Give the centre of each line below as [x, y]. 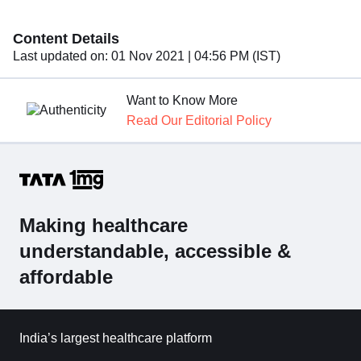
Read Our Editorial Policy [199, 120]
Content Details [66, 39]
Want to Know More [183, 100]
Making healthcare [104, 225]
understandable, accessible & [155, 251]
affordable [66, 277]
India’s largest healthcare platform [116, 338]
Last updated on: [60, 56]
